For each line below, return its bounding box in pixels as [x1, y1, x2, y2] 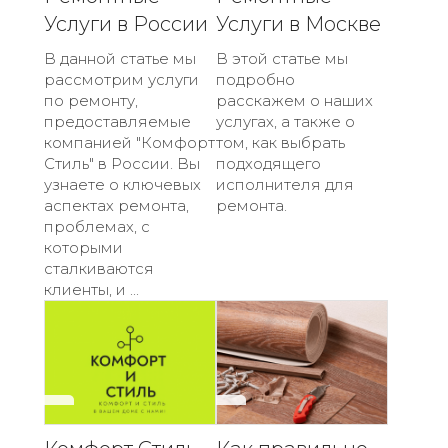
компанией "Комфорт [44, 133, 215, 153]
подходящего [216, 154, 321, 174]
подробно [216, 70, 295, 90]
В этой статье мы [216, 49, 348, 69]
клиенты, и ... [44, 280, 139, 300]
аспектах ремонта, [44, 196, 189, 216]
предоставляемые [44, 112, 191, 132]
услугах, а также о [216, 112, 355, 132]
